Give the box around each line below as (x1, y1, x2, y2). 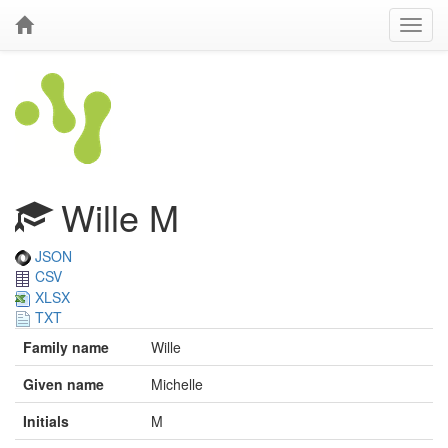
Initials (23, 411, 69, 432)
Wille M (51, 191, 179, 242)
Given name (23, 374, 104, 395)
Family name (23, 337, 109, 358)
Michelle (151, 374, 203, 395)
